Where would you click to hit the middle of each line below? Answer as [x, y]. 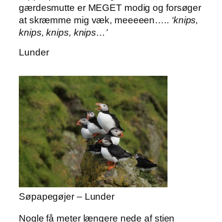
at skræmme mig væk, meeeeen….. [94, 20]
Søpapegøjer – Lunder [67, 197]
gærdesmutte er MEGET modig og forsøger [110, 7]
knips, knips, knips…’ [63, 32]
